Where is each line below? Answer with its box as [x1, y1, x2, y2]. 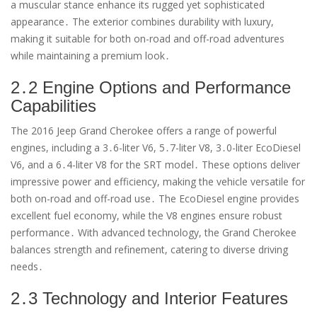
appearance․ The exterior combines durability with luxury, [11, 14, 274, 28]
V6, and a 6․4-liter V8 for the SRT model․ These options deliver [11, 157, 300, 171]
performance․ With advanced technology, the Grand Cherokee [11, 225, 296, 239]
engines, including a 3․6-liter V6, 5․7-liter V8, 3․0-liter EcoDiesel [11, 140, 301, 154]
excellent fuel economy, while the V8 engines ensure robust [11, 208, 282, 222]
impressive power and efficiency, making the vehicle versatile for [11, 174, 305, 188]
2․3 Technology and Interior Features [11, 288, 288, 308]
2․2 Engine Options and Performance [11, 77, 291, 97]
